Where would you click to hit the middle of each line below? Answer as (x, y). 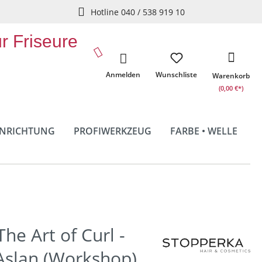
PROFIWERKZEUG (112, 131)
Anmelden (123, 75)
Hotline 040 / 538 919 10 (137, 12)
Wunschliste (176, 75)
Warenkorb (231, 76)
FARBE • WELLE (204, 131)
